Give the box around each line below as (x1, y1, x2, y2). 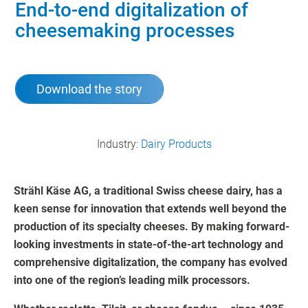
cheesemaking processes (15, 19, 235, 43)
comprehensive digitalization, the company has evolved (14, 256, 287, 269)
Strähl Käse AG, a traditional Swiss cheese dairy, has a (14, 184, 283, 198)
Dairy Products (140, 137, 212, 151)
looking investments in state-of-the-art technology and (14, 238, 283, 252)
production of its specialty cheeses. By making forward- (14, 220, 289, 234)
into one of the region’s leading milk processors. (14, 274, 250, 287)
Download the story (36, 82, 143, 97)
